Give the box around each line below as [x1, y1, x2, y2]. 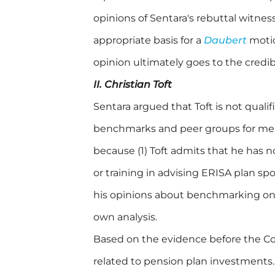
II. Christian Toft [93, 79, 172, 91]
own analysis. [93, 211, 157, 223]
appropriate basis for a [93, 34, 204, 47]
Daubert [204, 34, 247, 47]
